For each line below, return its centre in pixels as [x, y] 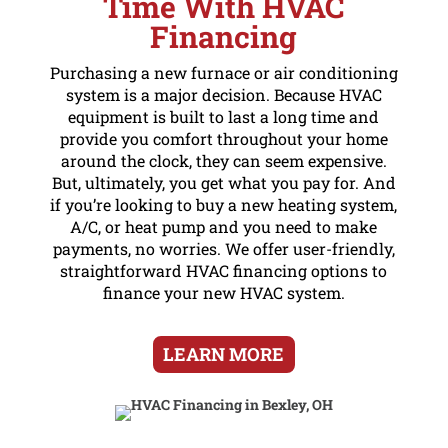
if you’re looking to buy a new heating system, [224, 204]
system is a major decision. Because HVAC [223, 94]
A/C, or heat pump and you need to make [224, 226]
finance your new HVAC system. [223, 292]
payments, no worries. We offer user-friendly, [223, 248]
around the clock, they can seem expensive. [223, 160]
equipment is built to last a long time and [224, 116]
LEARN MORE [224, 354]
